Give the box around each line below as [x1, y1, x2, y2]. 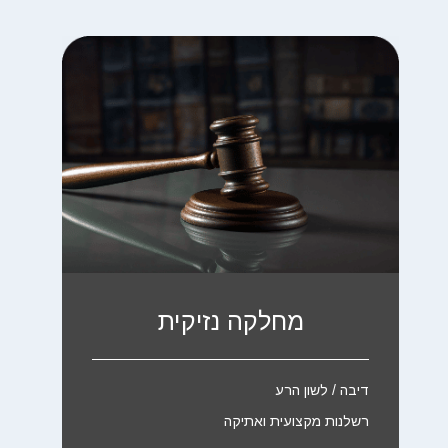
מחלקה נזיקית [157, 306, 304, 335]
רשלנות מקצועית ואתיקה [224, 413, 370, 430]
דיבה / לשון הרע [275, 382, 370, 399]
